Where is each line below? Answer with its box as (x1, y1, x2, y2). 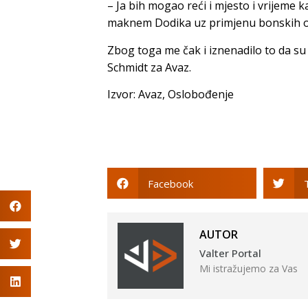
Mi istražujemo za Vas (199, 261, 298, 275)
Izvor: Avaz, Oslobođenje (107, 86, 234, 102)
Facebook (147, 176, 193, 190)
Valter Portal (199, 245, 262, 260)
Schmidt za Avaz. (107, 59, 191, 75)
